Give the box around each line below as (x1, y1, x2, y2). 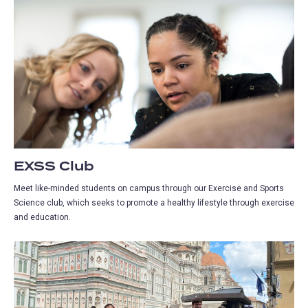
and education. (14, 212, 73, 223)
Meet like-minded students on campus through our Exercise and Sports (14, 184, 284, 194)
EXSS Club (14, 157, 94, 177)
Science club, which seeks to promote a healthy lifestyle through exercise (14, 198, 294, 208)
